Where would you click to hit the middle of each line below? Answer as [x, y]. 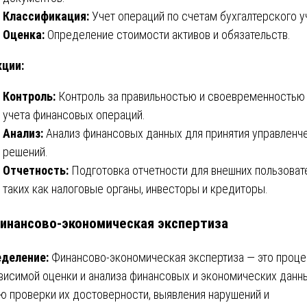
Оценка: [24, 34]
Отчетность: [36, 170]
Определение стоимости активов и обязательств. [168, 34]
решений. [25, 151]
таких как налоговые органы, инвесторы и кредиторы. [135, 188]
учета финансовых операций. [74, 114]
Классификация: [46, 16]
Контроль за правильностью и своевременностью [180, 96]
